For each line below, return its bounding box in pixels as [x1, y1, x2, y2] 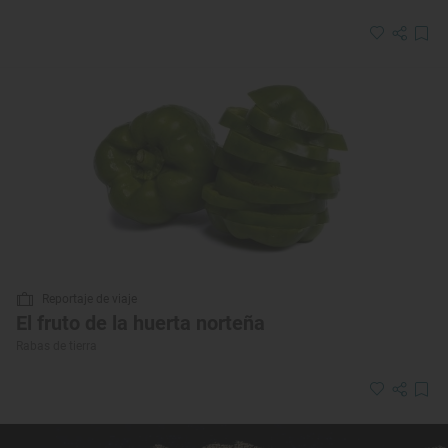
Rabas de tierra [16, 339, 97, 354]
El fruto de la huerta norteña [16, 311, 265, 336]
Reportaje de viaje [42, 292, 137, 307]
